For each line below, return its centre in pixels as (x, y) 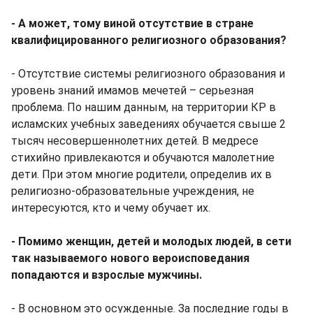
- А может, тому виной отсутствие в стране (132, 23)
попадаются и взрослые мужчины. (107, 275)
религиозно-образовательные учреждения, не (133, 191)
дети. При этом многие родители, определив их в (141, 174)
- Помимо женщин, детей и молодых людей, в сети (151, 241)
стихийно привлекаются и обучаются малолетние (143, 157)
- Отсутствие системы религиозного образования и (148, 73)
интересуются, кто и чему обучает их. (111, 208)
